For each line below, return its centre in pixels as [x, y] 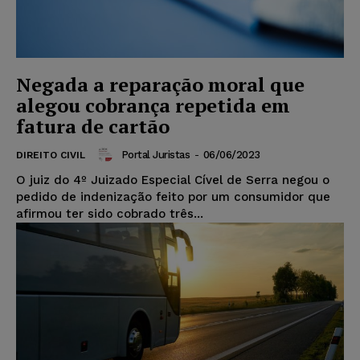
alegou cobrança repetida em [153, 106]
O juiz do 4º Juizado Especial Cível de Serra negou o [173, 180]
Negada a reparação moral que [160, 85]
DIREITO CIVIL [51, 155]
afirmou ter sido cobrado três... [110, 214]
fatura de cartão [93, 127]
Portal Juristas [155, 154]
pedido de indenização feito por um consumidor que [173, 197]
